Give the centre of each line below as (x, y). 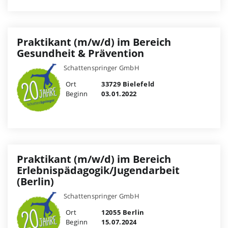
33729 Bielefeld (127, 84)
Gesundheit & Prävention (80, 53)
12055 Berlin (122, 212)
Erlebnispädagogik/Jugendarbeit (98, 170)
